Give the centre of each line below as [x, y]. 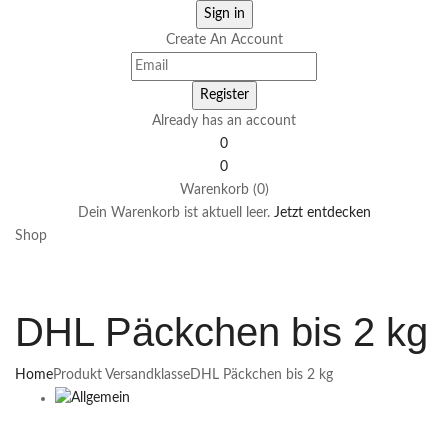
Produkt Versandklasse [121, 375]
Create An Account [224, 40]
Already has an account [224, 121]
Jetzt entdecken [322, 213]
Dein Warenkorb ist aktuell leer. [173, 213]
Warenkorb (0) [224, 190]
